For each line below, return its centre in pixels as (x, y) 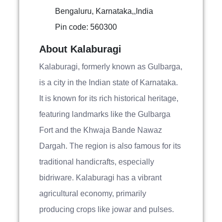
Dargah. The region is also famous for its (110, 146)
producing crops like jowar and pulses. (107, 209)
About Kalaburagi (80, 49)
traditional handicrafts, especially (97, 162)
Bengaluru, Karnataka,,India (104, 11)
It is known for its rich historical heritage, (109, 98)
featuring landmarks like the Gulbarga (105, 114)
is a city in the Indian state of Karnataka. (109, 83)
